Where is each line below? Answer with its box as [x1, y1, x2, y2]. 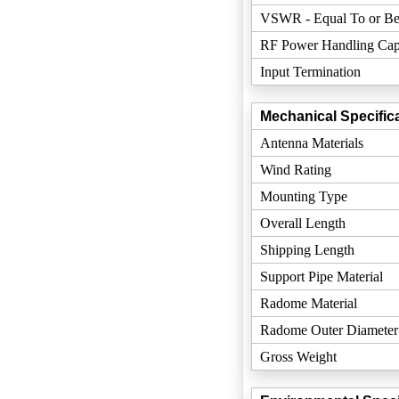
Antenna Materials [259, 135, 363, 151]
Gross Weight [259, 349, 337, 364]
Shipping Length [259, 242, 354, 257]
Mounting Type [259, 189, 347, 204]
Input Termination [259, 64, 361, 79]
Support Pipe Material [259, 269, 383, 284]
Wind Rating [259, 162, 331, 177]
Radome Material [259, 296, 357, 311]
